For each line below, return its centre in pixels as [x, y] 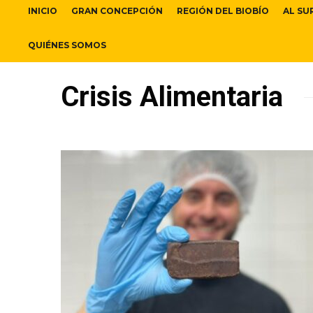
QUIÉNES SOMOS [67, 45]
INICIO [43, 11]
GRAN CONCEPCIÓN [117, 11]
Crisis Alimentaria [172, 97]
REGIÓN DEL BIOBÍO [223, 11]
